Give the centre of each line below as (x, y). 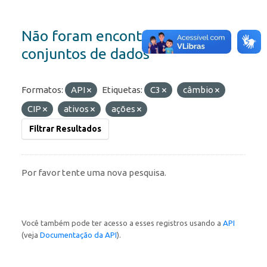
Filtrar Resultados (65, 129)
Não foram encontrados (100, 36)
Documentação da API (78, 235)
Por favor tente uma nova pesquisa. (94, 173)
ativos (77, 109)
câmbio (199, 90)
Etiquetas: (122, 90)
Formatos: (42, 90)
